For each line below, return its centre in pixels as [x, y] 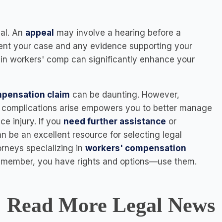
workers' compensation [136, 148]
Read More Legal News [111, 205]
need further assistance [115, 121]
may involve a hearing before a [119, 33]
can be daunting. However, [125, 95]
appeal [40, 33]
